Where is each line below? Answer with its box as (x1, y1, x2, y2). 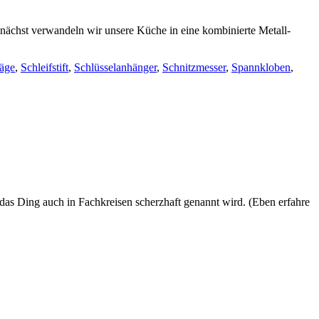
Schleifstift (21, 61, 68, 74)
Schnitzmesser (162, 61, 226, 74)
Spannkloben (231, 61, 291, 74)
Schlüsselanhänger (74, 61, 157, 74)
